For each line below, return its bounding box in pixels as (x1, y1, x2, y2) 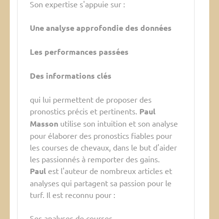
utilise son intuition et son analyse (58, 118, 178, 129)
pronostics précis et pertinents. (30, 106, 139, 116)
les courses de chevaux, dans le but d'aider (30, 142, 177, 153)
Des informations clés (30, 70, 111, 81)
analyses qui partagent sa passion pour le (30, 178, 172, 188)
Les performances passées (30, 46, 129, 57)
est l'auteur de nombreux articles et (46, 166, 172, 176)
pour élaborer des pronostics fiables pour (30, 131, 172, 141)
